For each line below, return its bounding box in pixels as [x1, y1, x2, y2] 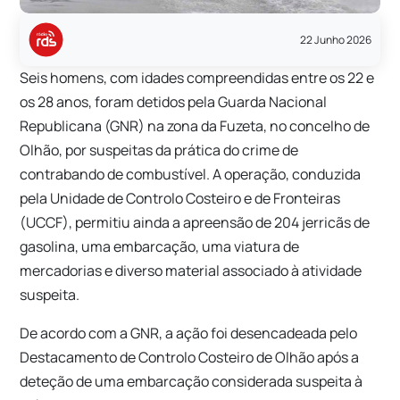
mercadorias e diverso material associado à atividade [20, 260, 362, 280]
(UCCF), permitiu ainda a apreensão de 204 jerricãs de [20, 212, 371, 232]
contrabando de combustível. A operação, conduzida [20, 163, 362, 184]
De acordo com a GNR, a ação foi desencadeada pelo [20, 322, 358, 343]
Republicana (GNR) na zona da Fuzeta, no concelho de [20, 115, 371, 136]
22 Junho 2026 [299, 31, 371, 47]
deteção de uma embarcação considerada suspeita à [20, 371, 363, 391]
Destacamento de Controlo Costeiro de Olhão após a [20, 346, 360, 367]
